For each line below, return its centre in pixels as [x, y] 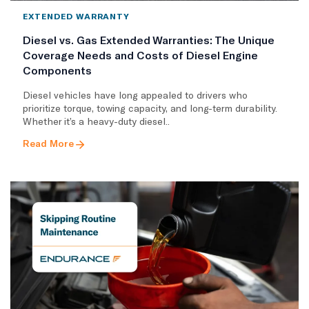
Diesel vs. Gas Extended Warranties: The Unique [149, 40]
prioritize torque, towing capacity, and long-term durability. [150, 108]
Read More [48, 143]
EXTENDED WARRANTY [77, 16]
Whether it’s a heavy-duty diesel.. [96, 121]
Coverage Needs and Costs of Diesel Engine [140, 55]
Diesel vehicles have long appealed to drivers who [135, 95]
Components [57, 70]
